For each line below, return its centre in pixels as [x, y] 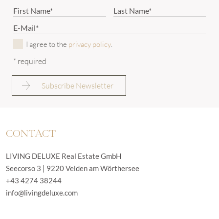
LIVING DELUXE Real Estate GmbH [64, 156]
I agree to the [47, 44]
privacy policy [90, 44]
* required [30, 61]
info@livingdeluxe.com [42, 193]
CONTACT [31, 133]
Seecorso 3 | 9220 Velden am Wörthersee [73, 168]
